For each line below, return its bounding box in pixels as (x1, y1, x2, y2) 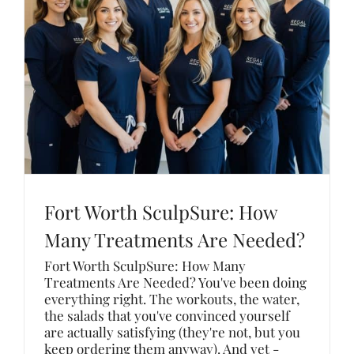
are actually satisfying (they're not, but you (44, 323, 300, 341)
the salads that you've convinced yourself (44, 307, 290, 324)
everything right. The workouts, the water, (44, 290, 299, 307)
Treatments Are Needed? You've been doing (44, 273, 307, 291)
